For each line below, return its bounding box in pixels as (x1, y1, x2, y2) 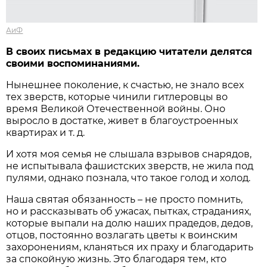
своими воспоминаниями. (6, 57, 140, 69)
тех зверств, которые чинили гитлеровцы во (6, 91, 228, 103)
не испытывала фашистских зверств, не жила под (6, 160, 254, 172)
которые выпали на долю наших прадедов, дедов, (6, 217, 253, 229)
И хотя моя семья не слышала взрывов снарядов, (6, 148, 252, 160)
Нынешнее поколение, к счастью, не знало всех (6, 79, 244, 91)
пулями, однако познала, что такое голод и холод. (6, 172, 251, 184)
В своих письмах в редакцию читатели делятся (6, 45, 253, 57)
